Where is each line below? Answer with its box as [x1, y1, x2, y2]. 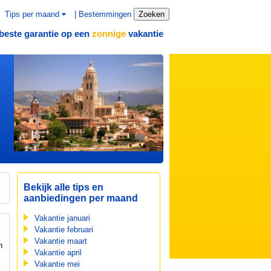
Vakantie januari [34, 214, 90, 223]
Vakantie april [34, 248, 82, 257]
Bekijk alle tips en [23, 182, 103, 192]
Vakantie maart [34, 237, 87, 246]
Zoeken [139, 10, 165, 19]
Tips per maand [4, 10, 62, 19]
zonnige [92, 29, 126, 39]
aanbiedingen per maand [23, 193, 138, 203]
